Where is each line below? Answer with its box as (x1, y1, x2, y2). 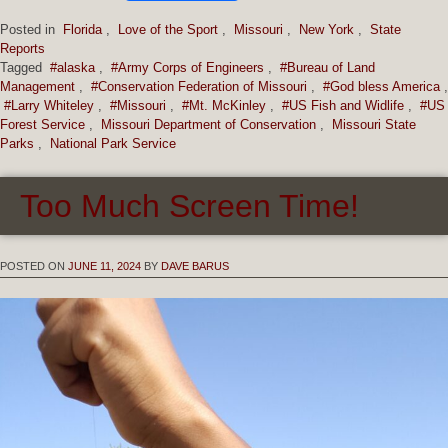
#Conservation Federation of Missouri (91, 78, 307, 94)
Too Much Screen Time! (20, 187, 359, 224)
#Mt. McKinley (182, 97, 266, 113)
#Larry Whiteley (4, 97, 94, 113)
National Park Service (50, 135, 176, 151)
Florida (63, 21, 102, 37)
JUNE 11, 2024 (68, 259, 141, 272)
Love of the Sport (118, 21, 218, 37)
